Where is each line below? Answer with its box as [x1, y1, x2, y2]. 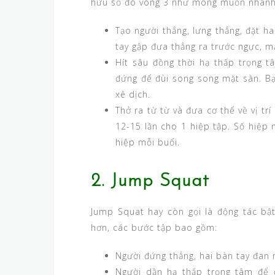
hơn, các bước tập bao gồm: [91, 222, 217, 234]
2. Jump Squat [91, 172, 209, 192]
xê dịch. [115, 88, 150, 101]
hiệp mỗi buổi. [115, 136, 180, 149]
